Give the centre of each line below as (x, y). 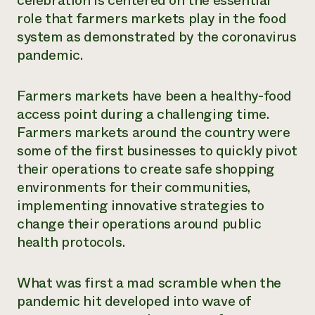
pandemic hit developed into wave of (134, 301)
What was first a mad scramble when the (149, 283)
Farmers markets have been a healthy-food (155, 96)
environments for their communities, (134, 187)
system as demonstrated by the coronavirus (157, 37)
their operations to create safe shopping (146, 169)
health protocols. (71, 242)
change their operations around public (139, 224)
